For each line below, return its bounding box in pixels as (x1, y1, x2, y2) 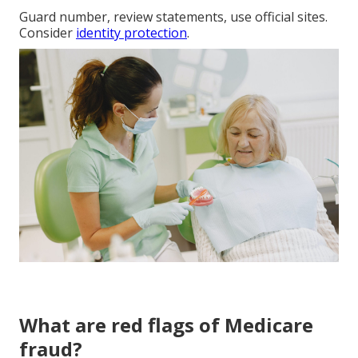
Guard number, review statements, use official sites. (19, 7, 328, 26)
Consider (19, 23, 76, 42)
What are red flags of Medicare (19, 311, 313, 338)
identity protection (76, 23, 187, 42)
